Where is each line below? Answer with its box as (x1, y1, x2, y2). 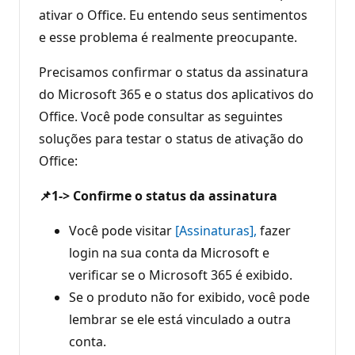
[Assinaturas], (175, 221, 257, 239)
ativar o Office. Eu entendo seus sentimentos (39, 6, 307, 24)
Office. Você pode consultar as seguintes (39, 107, 283, 125)
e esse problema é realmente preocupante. (39, 28, 297, 46)
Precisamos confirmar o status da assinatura (39, 63, 308, 81)
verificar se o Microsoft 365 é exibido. (69, 265, 292, 284)
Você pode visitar (69, 221, 175, 239)
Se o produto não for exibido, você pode (69, 288, 310, 306)
